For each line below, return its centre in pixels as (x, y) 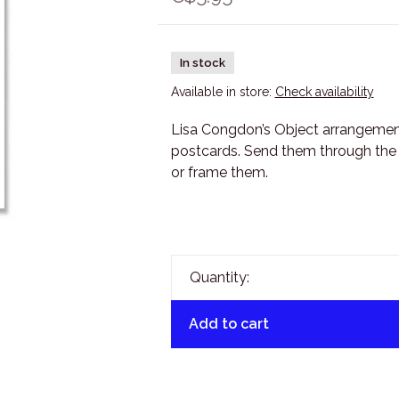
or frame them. (219, 172)
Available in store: (223, 92)
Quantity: (219, 277)
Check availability (324, 92)
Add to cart (228, 324)
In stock (202, 63)
